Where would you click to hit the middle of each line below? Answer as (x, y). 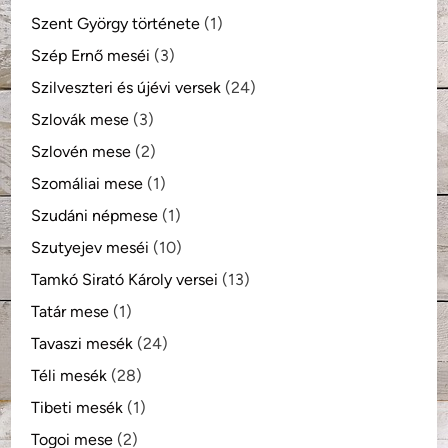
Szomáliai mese (87, 183)
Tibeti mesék (77, 407)
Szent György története (116, 23)
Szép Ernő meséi (91, 55)
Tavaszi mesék (82, 343)
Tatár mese (70, 311)
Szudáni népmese (95, 215)
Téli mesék (69, 375)
